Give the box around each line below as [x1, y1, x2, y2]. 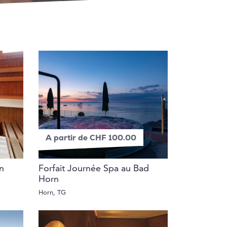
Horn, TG [39, 189, 66, 196]
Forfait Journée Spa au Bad [39, 164, 149, 173]
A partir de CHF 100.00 [46, 134, 136, 142]
